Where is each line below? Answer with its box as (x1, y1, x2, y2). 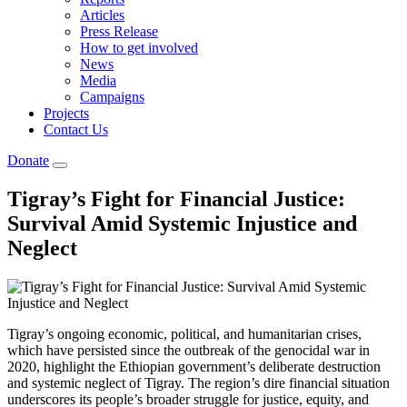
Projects (44, 105, 89, 121)
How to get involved (80, 40, 198, 55)
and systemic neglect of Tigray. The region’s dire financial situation (7, 374, 390, 391)
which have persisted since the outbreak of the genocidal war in (7, 342, 370, 358)
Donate (7, 153, 49, 168)
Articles (80, 7, 124, 23)
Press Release (80, 24, 158, 39)
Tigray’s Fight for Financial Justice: (7, 186, 345, 211)
